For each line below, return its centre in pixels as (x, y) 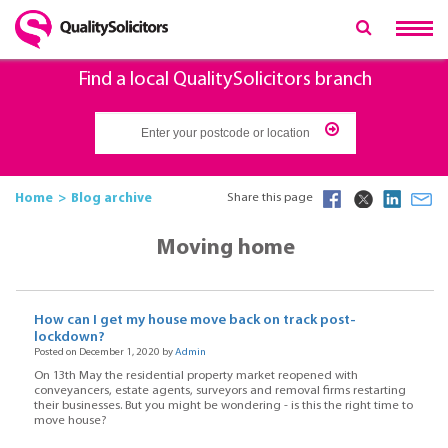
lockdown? (69, 338)
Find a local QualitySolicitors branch (225, 80)
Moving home (225, 248)
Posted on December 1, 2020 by (104, 353)
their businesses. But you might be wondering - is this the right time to (223, 405)
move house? (70, 420)
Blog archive (111, 198)
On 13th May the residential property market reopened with (195, 375)
